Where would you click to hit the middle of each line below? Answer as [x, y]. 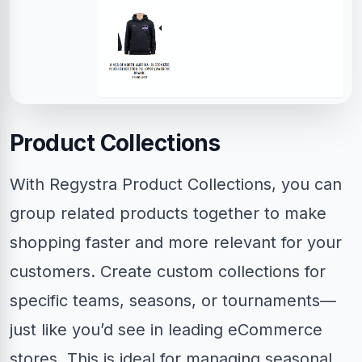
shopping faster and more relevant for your [176, 243]
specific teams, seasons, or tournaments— [173, 301]
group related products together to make [168, 214]
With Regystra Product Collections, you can [176, 185]
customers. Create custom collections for [168, 272]
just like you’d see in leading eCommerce [166, 330]
